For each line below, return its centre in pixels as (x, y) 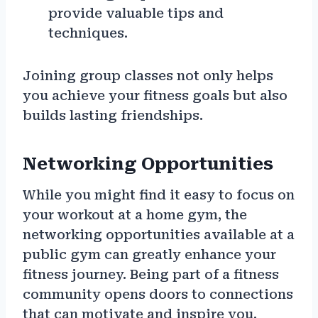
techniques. (88, 33)
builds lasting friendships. (113, 116)
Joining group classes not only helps (148, 76)
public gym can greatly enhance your (149, 255)
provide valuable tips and (136, 13)
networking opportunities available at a (159, 235)
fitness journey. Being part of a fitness (151, 275)
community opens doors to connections (158, 295)
